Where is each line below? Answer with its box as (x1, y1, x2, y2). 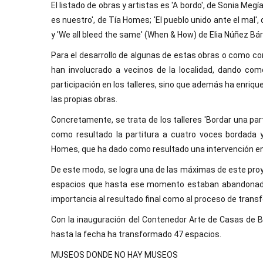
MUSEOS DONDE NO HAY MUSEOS (51, 250, 178, 259)
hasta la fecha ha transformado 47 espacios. (51, 230, 221, 239)
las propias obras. (51, 95, 117, 104)
